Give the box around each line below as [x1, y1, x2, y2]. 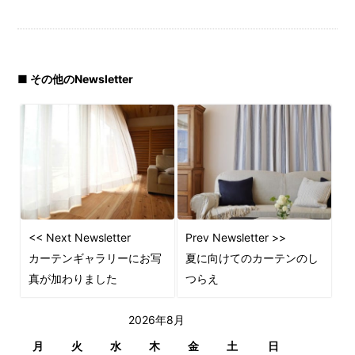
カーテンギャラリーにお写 [29, 251, 162, 265]
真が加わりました [29, 272, 118, 286]
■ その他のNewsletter [17, 72, 134, 86]
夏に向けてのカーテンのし [185, 251, 319, 265]
